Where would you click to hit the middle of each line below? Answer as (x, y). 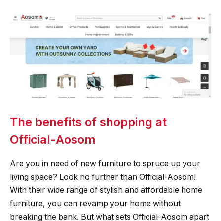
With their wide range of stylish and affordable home (106, 190)
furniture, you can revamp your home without (95, 204)
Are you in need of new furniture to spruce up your (105, 164)
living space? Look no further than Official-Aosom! (103, 177)
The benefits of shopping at (88, 122)
